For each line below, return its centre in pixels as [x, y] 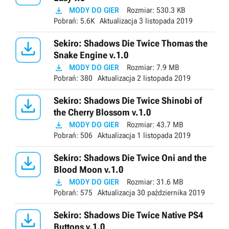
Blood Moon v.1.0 [88, 170]
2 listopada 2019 [163, 78]
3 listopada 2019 [165, 21]
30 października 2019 [170, 193]
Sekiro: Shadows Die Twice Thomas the [131, 43]
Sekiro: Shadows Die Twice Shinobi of [128, 101]
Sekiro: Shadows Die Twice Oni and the [130, 158]
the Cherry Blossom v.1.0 [102, 112]
